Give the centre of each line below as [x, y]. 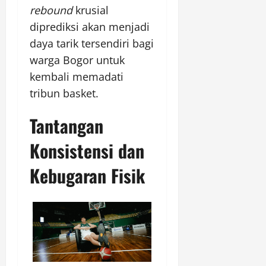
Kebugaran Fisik [87, 176]
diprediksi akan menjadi [90, 27]
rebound [51, 10]
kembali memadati [77, 77]
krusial [91, 10]
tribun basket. [64, 94]
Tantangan [66, 126]
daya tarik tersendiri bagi [92, 44]
